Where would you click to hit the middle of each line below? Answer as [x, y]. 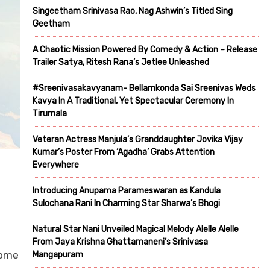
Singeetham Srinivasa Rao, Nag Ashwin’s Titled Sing [133, 11]
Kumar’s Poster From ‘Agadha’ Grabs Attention [124, 152]
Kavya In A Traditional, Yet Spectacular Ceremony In [133, 101]
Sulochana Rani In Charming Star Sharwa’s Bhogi [126, 203]
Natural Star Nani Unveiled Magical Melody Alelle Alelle [136, 229]
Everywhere [56, 165]
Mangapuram [58, 254]
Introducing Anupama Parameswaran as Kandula [127, 190]
